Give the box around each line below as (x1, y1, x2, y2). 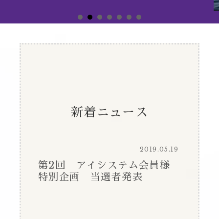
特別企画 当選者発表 (38, 171, 143, 183)
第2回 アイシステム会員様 (38, 159, 181, 171)
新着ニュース (70, 104, 149, 120)
